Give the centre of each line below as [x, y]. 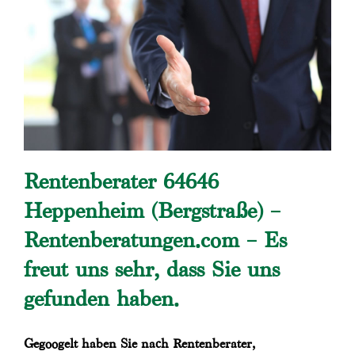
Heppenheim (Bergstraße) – [152, 211]
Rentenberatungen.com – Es [155, 240]
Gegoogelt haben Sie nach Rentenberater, [139, 344]
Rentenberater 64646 [121, 181]
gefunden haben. [101, 299]
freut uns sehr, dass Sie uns [152, 269]
